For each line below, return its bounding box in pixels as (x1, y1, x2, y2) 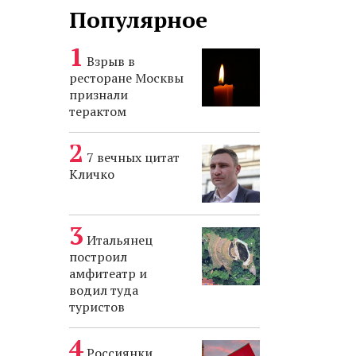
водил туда (69, 281, 138, 299)
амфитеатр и (69, 265, 147, 282)
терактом (69, 103, 126, 120)
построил (69, 248, 127, 265)
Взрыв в (87, 52, 135, 70)
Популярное (69, 5, 207, 34)
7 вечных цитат (87, 149, 180, 166)
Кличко (69, 165, 114, 183)
